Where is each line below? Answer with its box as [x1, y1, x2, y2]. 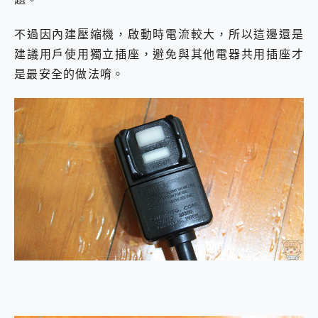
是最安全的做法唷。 [14, 65, 125, 82]
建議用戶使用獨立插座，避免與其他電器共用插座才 [14, 45, 304, 62]
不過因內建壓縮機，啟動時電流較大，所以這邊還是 [14, 26, 304, 42]
